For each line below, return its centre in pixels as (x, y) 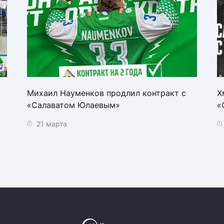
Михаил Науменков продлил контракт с (106, 93)
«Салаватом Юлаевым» (73, 105)
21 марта (51, 123)
